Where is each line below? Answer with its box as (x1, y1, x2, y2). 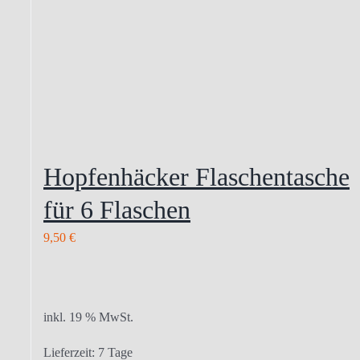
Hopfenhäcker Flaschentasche (43, 162, 350, 191)
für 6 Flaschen (43, 195, 190, 224)
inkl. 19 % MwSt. (43, 310, 133, 324)
